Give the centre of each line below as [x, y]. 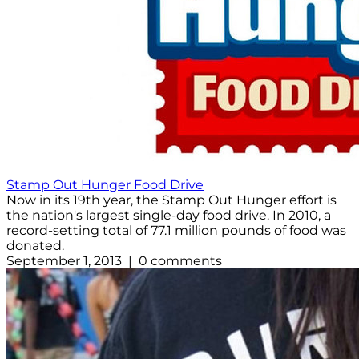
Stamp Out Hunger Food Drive [105, 185]
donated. [35, 246]
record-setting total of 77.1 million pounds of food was [176, 231]
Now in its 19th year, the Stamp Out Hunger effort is [171, 200]
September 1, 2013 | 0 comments [114, 261]
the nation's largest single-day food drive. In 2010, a [169, 216]
